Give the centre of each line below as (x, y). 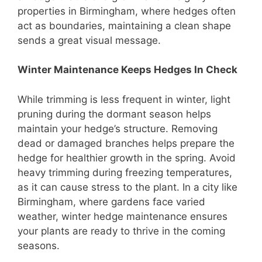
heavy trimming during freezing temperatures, (125, 172)
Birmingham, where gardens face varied (111, 201)
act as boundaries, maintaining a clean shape (124, 25)
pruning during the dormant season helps (114, 114)
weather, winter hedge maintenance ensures (123, 216)
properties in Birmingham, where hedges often (127, 11)
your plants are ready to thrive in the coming (121, 231)
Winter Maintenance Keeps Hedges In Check (127, 70)
